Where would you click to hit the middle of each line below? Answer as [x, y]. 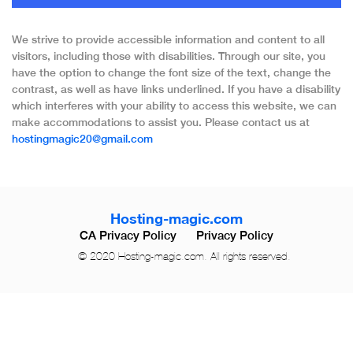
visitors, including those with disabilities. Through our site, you [169, 56]
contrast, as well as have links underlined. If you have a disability [176, 89]
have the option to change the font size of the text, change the [171, 72]
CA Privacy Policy [128, 235]
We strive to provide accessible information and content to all [168, 39]
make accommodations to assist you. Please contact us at [161, 122]
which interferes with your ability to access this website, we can [174, 106]
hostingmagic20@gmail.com [82, 139]
